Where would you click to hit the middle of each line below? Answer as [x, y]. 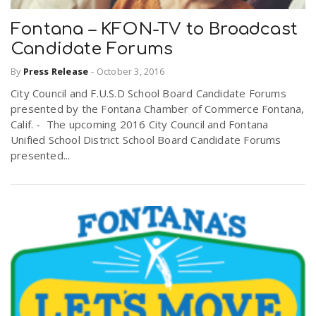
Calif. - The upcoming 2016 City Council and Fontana [140, 124]
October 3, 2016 [130, 72]
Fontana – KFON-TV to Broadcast [154, 29]
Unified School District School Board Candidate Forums [146, 140]
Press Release [56, 72]
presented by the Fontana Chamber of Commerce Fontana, [158, 109]
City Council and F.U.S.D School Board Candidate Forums [148, 93]
